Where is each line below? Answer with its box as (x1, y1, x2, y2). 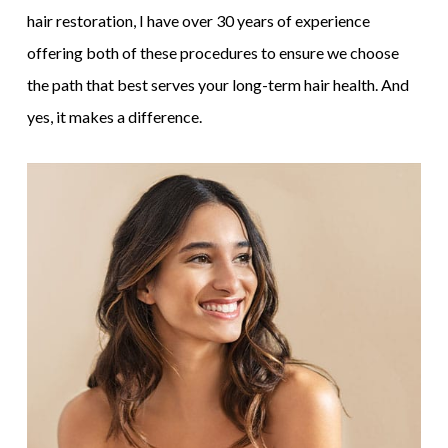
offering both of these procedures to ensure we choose (26, 43, 399, 63)
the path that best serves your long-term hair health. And (26, 75, 409, 95)
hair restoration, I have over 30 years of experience (26, 11, 370, 31)
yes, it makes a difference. (26, 107, 202, 127)
